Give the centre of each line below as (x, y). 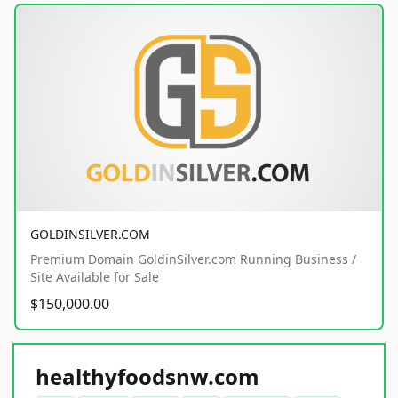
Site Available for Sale (95, 276)
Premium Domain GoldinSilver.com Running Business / (193, 259)
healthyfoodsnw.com (147, 376)
